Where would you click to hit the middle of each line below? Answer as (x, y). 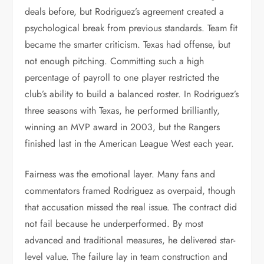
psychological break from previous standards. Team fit (131, 28)
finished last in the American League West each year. (130, 143)
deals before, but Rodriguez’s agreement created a (125, 11)
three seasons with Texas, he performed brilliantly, (123, 110)
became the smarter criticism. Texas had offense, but (128, 44)
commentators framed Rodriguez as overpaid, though (130, 191)
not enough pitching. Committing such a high (115, 61)
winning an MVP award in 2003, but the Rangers (123, 127)
